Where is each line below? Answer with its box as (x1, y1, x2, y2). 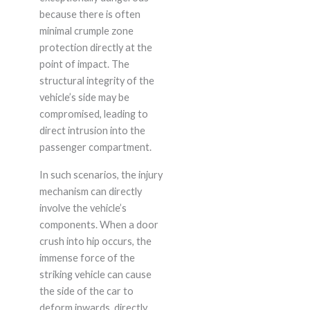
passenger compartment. (39, 141, 152, 154)
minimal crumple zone (39, 25, 134, 37)
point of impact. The (39, 58, 129, 71)
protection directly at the (39, 42, 152, 54)
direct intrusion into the (39, 125, 145, 137)
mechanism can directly (39, 185, 142, 198)
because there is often (39, 8, 140, 21)
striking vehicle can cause (39, 268, 152, 281)
